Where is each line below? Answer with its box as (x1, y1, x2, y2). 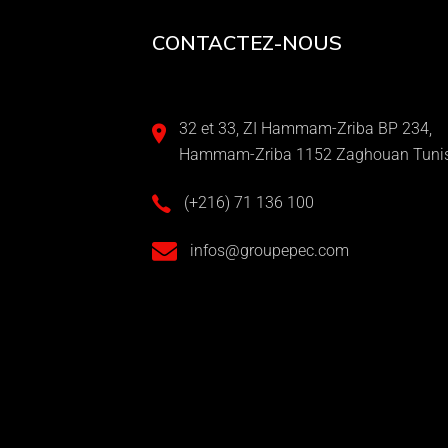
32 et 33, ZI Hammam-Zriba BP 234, (179, 118, 432, 138)
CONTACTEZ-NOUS (152, 29, 342, 55)
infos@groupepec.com (190, 241, 349, 261)
